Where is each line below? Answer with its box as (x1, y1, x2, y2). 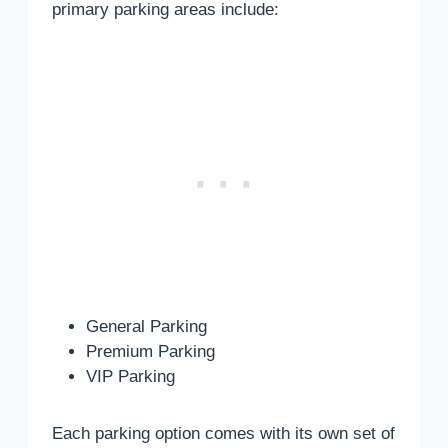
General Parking (86, 316, 207, 336)
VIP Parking (86, 366, 175, 386)
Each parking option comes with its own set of (52, 423, 395, 443)
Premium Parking (86, 341, 215, 361)
